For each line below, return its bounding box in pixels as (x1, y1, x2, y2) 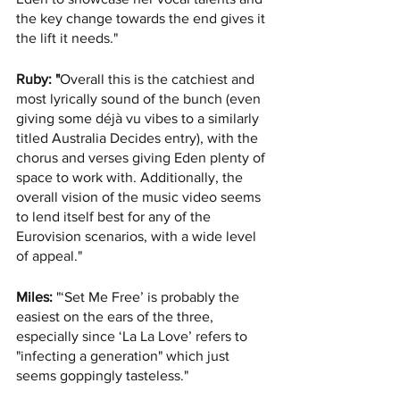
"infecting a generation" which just (16, 348, 233, 364)
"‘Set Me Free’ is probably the (53, 289, 243, 305)
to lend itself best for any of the (16, 209, 214, 225)
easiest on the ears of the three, (16, 309, 217, 325)
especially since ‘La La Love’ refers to (16, 329, 251, 345)
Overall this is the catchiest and (60, 71, 258, 87)
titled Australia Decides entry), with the (16, 130, 262, 146)
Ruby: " (16, 71, 60, 87)
